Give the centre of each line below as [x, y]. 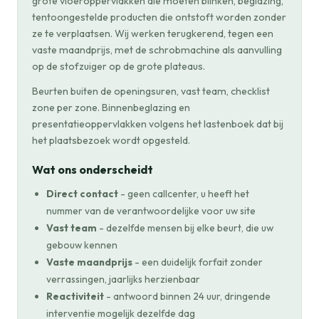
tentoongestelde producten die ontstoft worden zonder [159, 17]
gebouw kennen [82, 245]
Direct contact [82, 194]
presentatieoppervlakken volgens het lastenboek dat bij [158, 124]
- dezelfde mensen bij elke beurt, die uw [185, 228]
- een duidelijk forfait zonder [198, 262]
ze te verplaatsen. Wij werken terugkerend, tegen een [153, 33]
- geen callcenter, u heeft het [184, 194]
